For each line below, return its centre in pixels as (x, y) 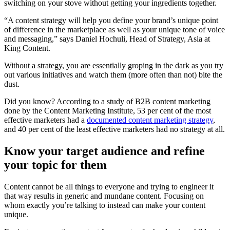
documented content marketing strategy (150, 120)
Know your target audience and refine (104, 151)
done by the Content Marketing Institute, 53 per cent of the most (108, 111)
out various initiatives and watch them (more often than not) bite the (113, 75)
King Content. (27, 48)
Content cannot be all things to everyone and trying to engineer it (109, 187)
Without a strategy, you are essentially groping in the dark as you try (114, 66)
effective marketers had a (45, 120)
